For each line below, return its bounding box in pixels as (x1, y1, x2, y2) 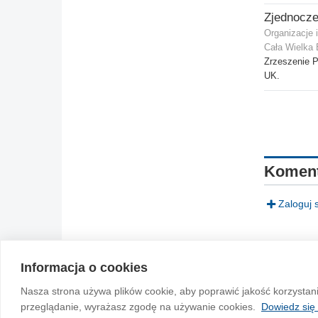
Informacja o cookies (21, 261, 148, 275)
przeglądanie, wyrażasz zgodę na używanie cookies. (21, 301, 256, 312)
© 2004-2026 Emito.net (75, 262, 179, 274)
